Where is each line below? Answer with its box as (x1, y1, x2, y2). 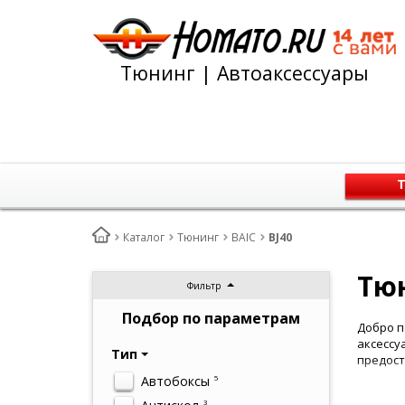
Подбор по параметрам (121, 308, 300, 328)
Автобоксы (137, 372, 210, 390)
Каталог (123, 230, 165, 245)
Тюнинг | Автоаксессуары (120, 60, 369, 86)
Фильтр (187, 279, 221, 292)
